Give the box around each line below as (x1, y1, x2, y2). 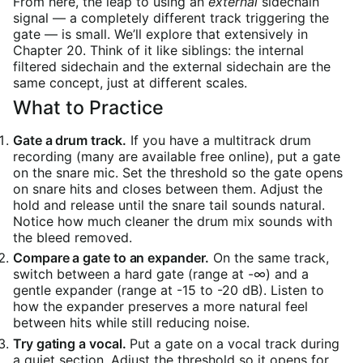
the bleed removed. (13, 228, 132, 246)
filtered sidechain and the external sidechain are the (13, 58, 331, 75)
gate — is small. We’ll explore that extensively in (13, 25, 308, 42)
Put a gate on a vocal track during (126, 335, 340, 352)
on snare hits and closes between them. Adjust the (13, 180, 322, 197)
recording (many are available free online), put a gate (13, 147, 340, 164)
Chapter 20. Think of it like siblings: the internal (13, 41, 304, 58)
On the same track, (208, 250, 329, 267)
